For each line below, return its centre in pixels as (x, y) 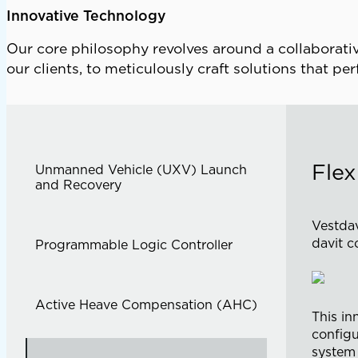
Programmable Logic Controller (134, 245)
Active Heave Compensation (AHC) (146, 305)
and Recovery (78, 185)
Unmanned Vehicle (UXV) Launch (141, 170)
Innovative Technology (86, 15)
